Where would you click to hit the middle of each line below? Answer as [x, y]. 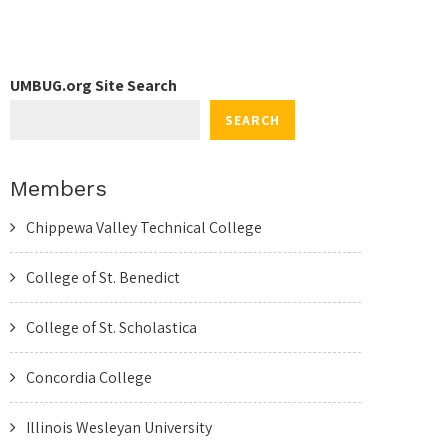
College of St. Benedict [103, 277]
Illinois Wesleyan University [119, 427]
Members [58, 188]
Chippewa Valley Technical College [144, 227]
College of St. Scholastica [111, 327]
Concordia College [89, 377]
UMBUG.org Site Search [93, 85]
